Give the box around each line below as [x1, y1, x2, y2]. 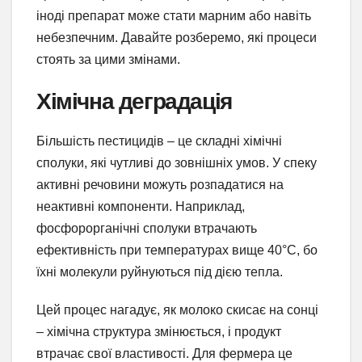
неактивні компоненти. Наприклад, [36, 199, 245, 213]
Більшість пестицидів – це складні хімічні [36, 133, 282, 148]
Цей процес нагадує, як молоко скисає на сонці [36, 302, 318, 317]
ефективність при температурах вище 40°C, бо [36, 242, 318, 257]
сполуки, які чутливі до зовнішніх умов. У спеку [36, 155, 317, 170]
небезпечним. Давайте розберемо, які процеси [36, 30, 317, 44]
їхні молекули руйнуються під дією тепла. [36, 264, 283, 279]
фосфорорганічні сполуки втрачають [36, 221, 257, 235]
